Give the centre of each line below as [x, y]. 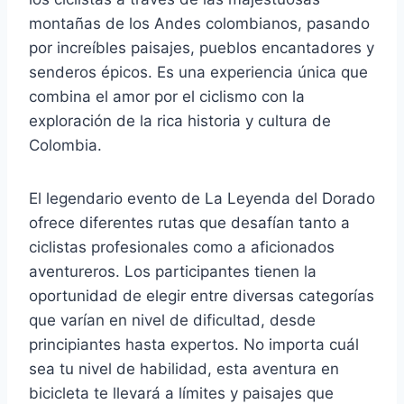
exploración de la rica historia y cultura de [180, 120]
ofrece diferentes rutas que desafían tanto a [189, 222]
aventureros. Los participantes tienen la [173, 271]
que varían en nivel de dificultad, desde [172, 320]
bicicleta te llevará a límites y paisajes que [181, 393]
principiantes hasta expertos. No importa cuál [194, 344]
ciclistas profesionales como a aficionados [182, 247]
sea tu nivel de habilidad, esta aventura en [184, 368]
